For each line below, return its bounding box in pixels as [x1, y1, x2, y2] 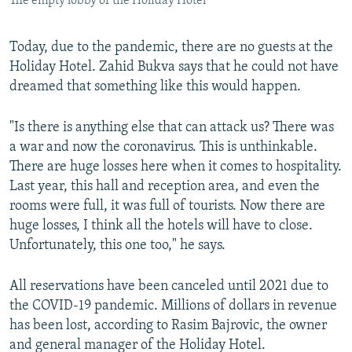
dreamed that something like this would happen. [9, 79, 301, 95]
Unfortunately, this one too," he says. [9, 238, 225, 254]
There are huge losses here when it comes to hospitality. [9, 159, 342, 175]
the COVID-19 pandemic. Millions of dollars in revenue [9, 299, 337, 314]
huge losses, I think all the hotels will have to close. [9, 218, 313, 234]
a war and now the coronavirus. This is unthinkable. [9, 140, 317, 156]
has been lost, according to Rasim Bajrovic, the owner [9, 318, 327, 334]
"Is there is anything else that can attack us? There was [9, 120, 334, 136]
